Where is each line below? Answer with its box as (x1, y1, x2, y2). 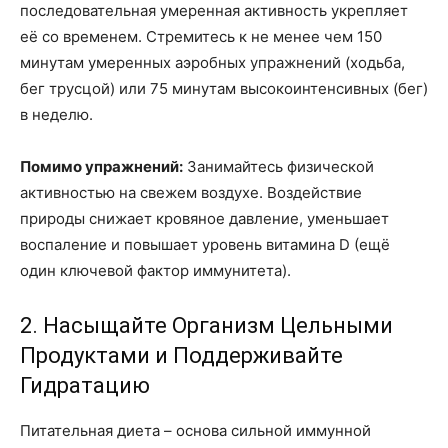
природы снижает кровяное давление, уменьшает (20, 208, 389, 228)
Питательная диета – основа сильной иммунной (20, 420, 371, 440)
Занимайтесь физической (183, 156, 374, 176)
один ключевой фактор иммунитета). (20, 260, 291, 280)
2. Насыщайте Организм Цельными (20, 312, 393, 338)
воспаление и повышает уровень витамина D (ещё (20, 234, 390, 254)
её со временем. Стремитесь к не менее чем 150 (20, 26, 382, 46)
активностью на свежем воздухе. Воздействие (20, 182, 362, 202)
